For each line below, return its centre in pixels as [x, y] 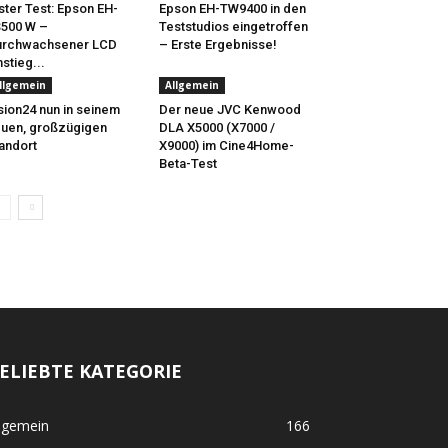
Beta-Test [187, 163]
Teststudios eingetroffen [233, 26]
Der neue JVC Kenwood [229, 109]
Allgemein [191, 85]
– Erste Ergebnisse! [217, 44]
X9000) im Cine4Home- [226, 145]
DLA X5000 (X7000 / [216, 127]
